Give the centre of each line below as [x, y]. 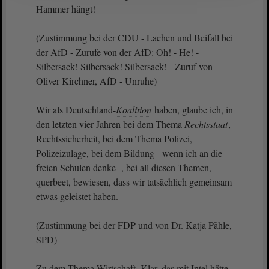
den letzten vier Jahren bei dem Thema [110, 124]
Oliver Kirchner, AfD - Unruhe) [98, 81]
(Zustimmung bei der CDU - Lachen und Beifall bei [134, 38]
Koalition [134, 110]
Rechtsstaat [206, 124]
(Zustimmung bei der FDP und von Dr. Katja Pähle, [134, 225]
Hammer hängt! [67, 9]
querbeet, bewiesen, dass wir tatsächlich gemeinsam [134, 182]
